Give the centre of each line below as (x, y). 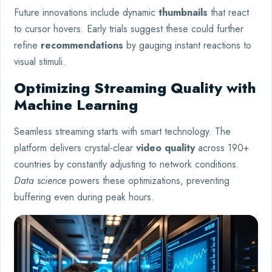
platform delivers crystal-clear (75, 148)
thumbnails (183, 13)
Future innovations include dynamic (86, 13)
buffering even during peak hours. (84, 197)
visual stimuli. (40, 62)
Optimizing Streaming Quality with (135, 88)
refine (27, 46)
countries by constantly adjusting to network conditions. (127, 165)
